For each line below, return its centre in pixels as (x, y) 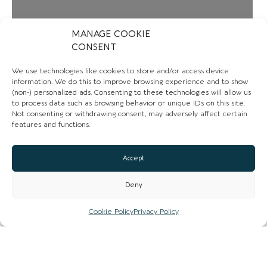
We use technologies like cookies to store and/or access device (120, 71)
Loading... (123, 37)
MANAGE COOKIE (111, 34)
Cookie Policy (111, 212)
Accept (133, 158)
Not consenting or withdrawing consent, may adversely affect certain (130, 114)
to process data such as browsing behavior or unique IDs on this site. (128, 103)
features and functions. (51, 125)
